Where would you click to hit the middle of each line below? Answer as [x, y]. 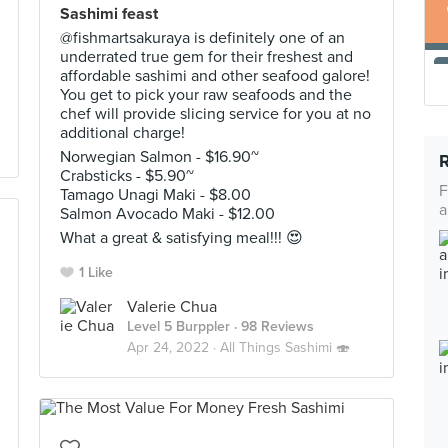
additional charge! [122, 133]
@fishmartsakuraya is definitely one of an [202, 38]
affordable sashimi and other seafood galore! [215, 76]
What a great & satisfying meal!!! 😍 [181, 238]
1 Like [96, 272]
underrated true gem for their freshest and [206, 57]
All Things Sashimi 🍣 [285, 347]
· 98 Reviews [272, 326]
